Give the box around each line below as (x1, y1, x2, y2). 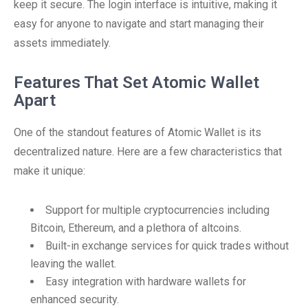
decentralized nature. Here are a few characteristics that (14, 145, 282, 158)
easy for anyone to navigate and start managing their (14, 17, 264, 30)
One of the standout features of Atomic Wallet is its (14, 126, 261, 139)
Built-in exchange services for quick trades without (45, 239, 289, 252)
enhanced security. (30, 293, 119, 306)
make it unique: (14, 164, 85, 177)
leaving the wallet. (30, 257, 116, 270)
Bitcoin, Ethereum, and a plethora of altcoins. (30, 221, 241, 234)
